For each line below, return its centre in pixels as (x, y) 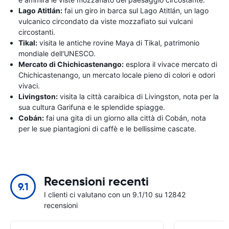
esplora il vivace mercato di (170, 64)
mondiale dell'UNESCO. (57, 53)
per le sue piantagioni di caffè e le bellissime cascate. (107, 128)
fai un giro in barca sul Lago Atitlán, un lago (135, 10)
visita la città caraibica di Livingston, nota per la (138, 96)
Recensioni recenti (96, 181)
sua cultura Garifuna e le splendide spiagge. (92, 107)
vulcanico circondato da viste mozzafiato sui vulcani (106, 21)
